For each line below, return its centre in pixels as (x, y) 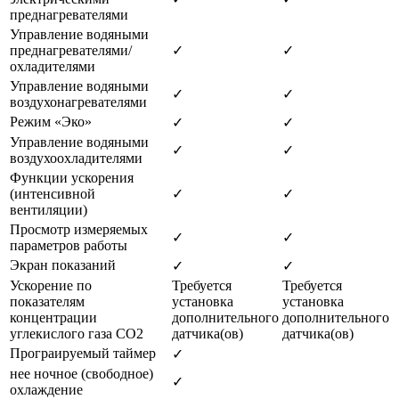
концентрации (53, 317)
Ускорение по (51, 285)
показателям (47, 301)
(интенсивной (53, 193)
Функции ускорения (72, 177)
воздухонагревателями (78, 102)
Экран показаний (63, 265)
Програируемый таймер (83, 353)
